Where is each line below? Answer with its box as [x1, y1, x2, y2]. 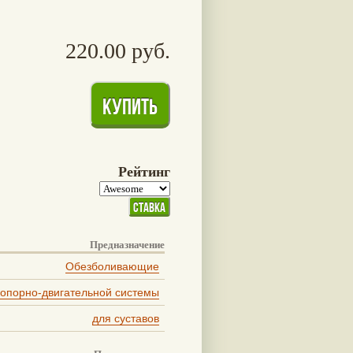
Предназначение [90, 238, 165, 251]
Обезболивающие [65, 259, 159, 273]
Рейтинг [118, 163, 170, 180]
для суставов [92, 311, 159, 325]
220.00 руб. [65, 39, 170, 63]
